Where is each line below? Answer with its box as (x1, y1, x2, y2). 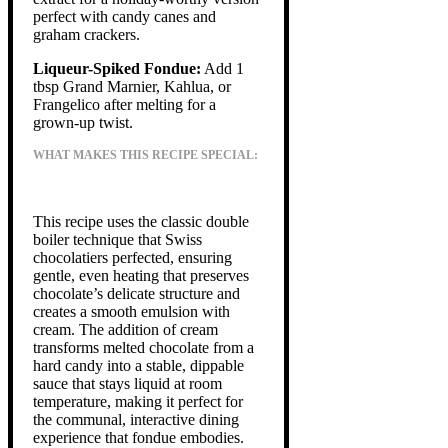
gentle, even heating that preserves (33, 266, 249, 284)
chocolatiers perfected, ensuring (33, 248, 232, 266)
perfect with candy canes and (33, 7, 216, 25)
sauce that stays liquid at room (33, 374, 222, 392)
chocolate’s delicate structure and (33, 284, 240, 302)
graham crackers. (33, 25, 140, 43)
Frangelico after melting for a (33, 95, 216, 113)
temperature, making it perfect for (33, 392, 243, 410)
